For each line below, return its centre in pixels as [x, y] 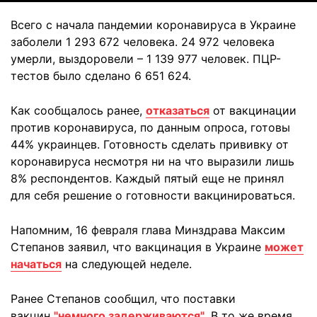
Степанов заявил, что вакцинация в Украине [138, 247]
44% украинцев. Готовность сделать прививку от [150, 144]
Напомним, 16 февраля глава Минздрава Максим [148, 230]
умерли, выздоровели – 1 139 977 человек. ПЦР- [146, 59]
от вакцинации [253, 110]
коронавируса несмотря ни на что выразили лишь [152, 161]
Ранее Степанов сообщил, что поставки [123, 299]
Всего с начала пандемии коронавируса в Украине [153, 25]
